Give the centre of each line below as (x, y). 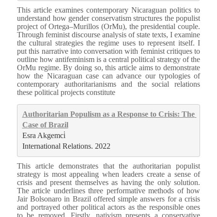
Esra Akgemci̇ (44, 136)
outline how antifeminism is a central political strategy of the (108, 59)
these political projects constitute (66, 92)
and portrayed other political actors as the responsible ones (108, 207)
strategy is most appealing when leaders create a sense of (108, 174)
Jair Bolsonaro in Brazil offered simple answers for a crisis (108, 199)
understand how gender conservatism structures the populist (108, 18)
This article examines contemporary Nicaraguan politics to (108, 10)
